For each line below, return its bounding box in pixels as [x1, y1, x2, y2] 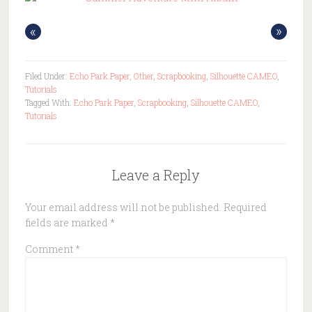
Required [223, 200, 267, 214]
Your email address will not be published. [24, 200, 221, 214]
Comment [24, 242, 75, 256]
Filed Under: [24, 70, 70, 81]
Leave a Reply [111, 165, 200, 184]
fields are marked [24, 215, 110, 229]
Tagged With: [24, 96, 74, 108]
